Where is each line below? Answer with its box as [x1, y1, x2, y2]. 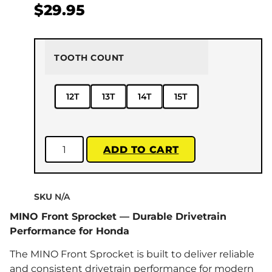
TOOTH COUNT [54, 52, 124, 64]
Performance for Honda [10, 225, 129, 237]
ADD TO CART [103, 143, 179, 155]
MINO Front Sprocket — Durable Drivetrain [10, 211, 226, 223]
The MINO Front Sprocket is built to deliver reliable [10, 248, 254, 260]
